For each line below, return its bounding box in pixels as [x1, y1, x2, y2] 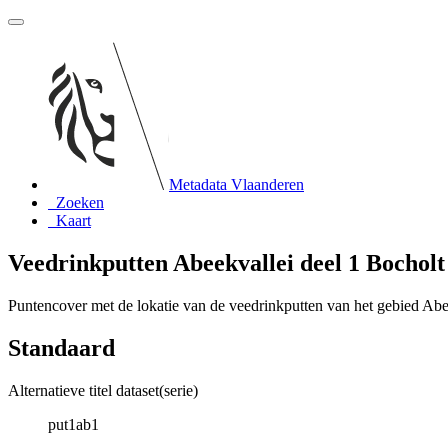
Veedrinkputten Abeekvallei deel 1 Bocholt [8, 249, 445, 276]
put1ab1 [48, 415, 99, 433]
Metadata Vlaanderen [169, 176, 304, 193]
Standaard [8, 334, 115, 361]
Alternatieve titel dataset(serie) [8, 381, 198, 399]
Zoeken [56, 194, 104, 211]
